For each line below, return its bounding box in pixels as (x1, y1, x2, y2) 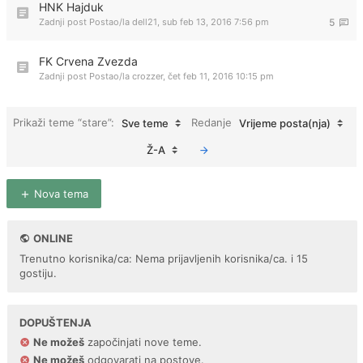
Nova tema (31, 187, 88, 200)
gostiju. (19, 267, 57, 280)
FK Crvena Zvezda (39, 54, 138, 68)
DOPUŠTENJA (19, 316, 92, 329)
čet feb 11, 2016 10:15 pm (168, 70, 274, 82)
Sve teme (122, 117, 169, 130)
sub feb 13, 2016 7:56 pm (162, 16, 269, 28)
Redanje (191, 115, 235, 129)
